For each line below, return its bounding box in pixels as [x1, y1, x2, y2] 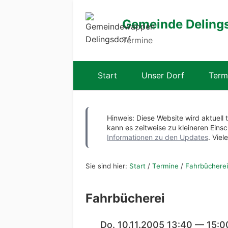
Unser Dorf [141, 70, 184, 80]
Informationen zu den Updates [107, 133, 208, 141]
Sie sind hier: [85, 162, 129, 170]
